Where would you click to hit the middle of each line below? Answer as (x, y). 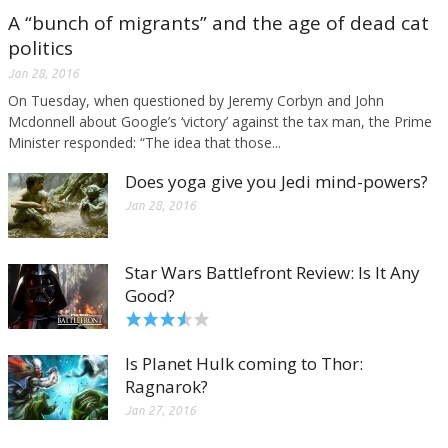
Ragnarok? (166, 386)
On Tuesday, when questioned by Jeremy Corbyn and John (196, 100)
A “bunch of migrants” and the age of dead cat (218, 22)
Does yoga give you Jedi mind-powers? (276, 181)
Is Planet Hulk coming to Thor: (244, 363)
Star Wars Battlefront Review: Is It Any (272, 272)
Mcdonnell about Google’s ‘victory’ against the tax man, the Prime (220, 121)
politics (40, 47)
